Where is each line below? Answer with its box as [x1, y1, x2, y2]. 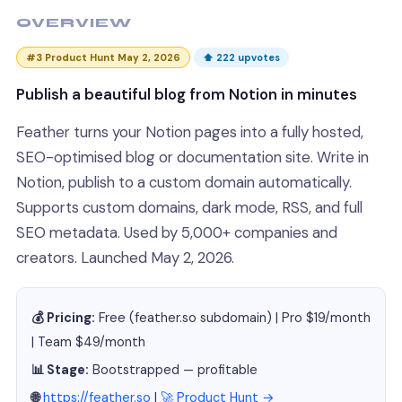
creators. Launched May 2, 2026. [16, 248, 234, 267]
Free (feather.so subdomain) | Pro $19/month [95, 310, 371, 327]
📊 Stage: [31, 362, 89, 379]
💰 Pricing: [31, 310, 95, 327]
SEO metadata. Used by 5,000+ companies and [16, 223, 337, 242]
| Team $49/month [31, 334, 145, 351]
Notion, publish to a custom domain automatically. [16, 172, 352, 192]
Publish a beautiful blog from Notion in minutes [16, 84, 357, 104]
